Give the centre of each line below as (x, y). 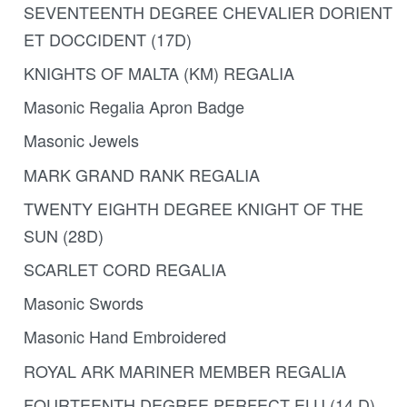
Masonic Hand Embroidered (124, 337)
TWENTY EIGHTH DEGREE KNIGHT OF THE (193, 208)
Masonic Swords (83, 303)
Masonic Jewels (81, 140)
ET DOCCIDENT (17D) (107, 39)
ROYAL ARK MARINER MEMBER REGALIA (184, 370)
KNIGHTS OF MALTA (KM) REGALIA (159, 73)
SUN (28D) (63, 235)
